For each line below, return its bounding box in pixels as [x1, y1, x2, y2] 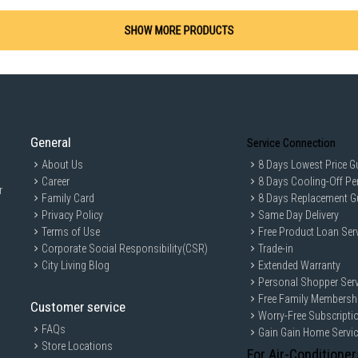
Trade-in [258, 242, 294, 256]
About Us [42, 158, 84, 172]
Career [42, 175, 70, 189]
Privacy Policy [42, 209, 104, 222]
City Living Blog [42, 259, 110, 272]
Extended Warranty [258, 259, 341, 272]
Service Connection [247, 137, 336, 150]
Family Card [42, 192, 95, 205]
